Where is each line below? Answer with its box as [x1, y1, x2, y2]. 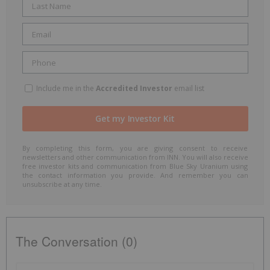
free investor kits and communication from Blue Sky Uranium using [22, 162, 248, 171]
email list [172, 83, 204, 94]
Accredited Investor [95, 83, 172, 94]
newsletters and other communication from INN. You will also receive [22, 152, 248, 162]
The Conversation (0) [16, 231, 137, 250]
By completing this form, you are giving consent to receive [22, 143, 248, 153]
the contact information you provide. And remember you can [22, 171, 248, 180]
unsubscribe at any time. [22, 180, 102, 189]
